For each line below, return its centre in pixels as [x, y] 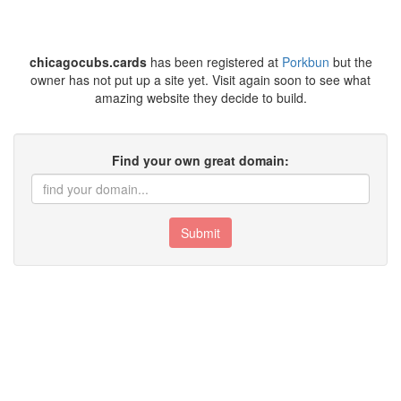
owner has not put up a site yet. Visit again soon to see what [200, 80]
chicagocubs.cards [88, 62]
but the [350, 62]
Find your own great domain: [200, 160]
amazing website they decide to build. [200, 98]
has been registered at [214, 62]
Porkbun [305, 62]
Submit [200, 233]
